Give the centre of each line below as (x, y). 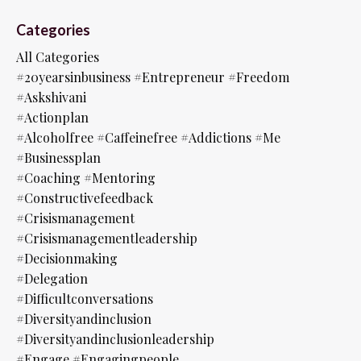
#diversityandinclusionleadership (115, 338)
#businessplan (58, 157)
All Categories (58, 56)
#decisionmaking (67, 258)
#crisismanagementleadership (107, 238)
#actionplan (52, 117)
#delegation (52, 278)
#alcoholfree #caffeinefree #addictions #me (148, 137)
